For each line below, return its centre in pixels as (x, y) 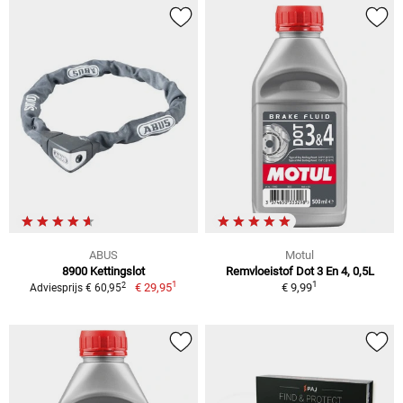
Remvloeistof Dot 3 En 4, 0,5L (300, 271)
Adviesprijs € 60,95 (76, 288)
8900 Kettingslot (103, 271)
